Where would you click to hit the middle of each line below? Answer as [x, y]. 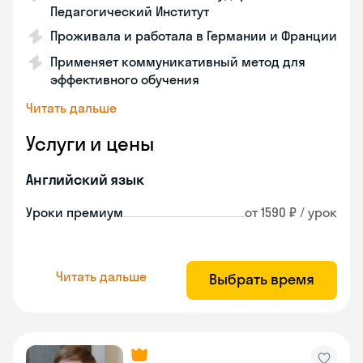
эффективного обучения [125, 79]
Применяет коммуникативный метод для [178, 62]
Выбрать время [262, 279]
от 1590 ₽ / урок [291, 212]
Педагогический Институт [130, 11]
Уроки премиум [75, 212]
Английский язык [85, 179]
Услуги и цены [90, 143]
